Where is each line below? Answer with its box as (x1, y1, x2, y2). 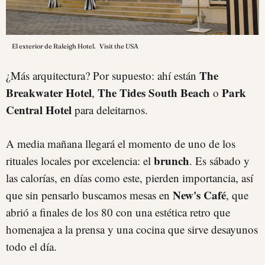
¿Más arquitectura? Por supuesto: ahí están (6, 68, 199, 83)
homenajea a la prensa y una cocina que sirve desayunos (6, 222, 258, 237)
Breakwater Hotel (6, 85, 92, 101)
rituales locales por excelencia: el (6, 153, 154, 169)
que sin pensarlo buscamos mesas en (6, 188, 173, 203)
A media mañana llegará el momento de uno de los (6, 136, 235, 151)
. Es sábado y (189, 153, 250, 169)
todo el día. (6, 239, 57, 254)
